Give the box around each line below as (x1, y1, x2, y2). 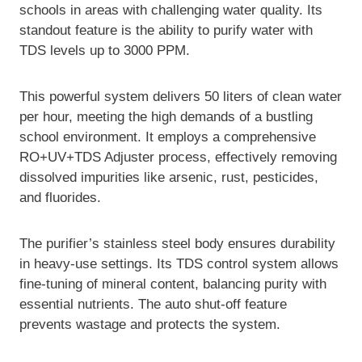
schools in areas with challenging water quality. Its (19, 2, 322, 19)
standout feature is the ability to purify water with (19, 23, 313, 39)
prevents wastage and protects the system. (19, 317, 280, 333)
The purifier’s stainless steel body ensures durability (19, 236, 335, 252)
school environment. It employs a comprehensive (19, 129, 316, 145)
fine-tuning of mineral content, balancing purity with (19, 276, 326, 293)
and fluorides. (19, 190, 101, 206)
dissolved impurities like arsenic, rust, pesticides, (19, 170, 318, 186)
